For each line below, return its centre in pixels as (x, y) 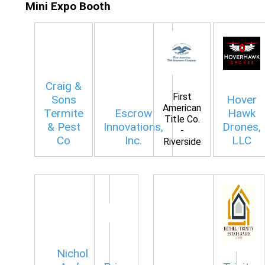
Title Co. (182, 119)
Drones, (241, 127)
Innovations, (133, 127)
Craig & (64, 86)
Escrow (133, 113)
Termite (64, 113)
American (182, 108)
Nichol (72, 253)
